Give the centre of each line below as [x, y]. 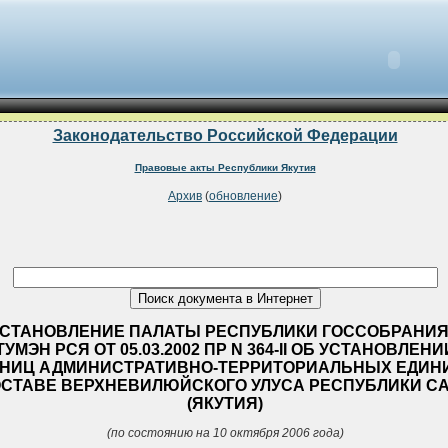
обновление [243, 196]
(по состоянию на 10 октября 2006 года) [225, 432]
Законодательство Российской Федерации [225, 135]
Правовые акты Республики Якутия [225, 167]
